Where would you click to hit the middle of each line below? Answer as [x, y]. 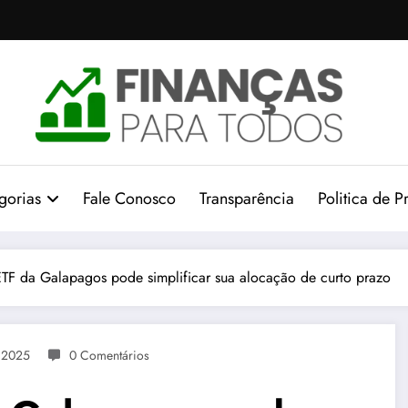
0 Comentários [109, 356]
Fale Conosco [130, 199]
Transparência [247, 199]
